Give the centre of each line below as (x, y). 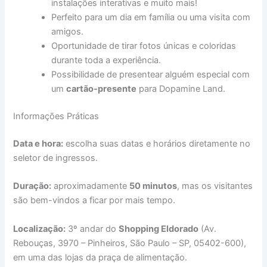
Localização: (40, 229)
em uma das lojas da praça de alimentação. (100, 257)
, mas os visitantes (215, 186)
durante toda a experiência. (106, 60)
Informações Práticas (56, 117)
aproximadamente (91, 186)
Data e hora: (38, 144)
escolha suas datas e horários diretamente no (157, 144)
